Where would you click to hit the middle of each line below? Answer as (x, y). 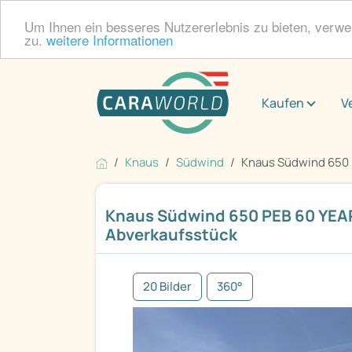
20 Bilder (167, 287)
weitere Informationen (110, 39)
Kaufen (283, 103)
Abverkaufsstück (171, 235)
